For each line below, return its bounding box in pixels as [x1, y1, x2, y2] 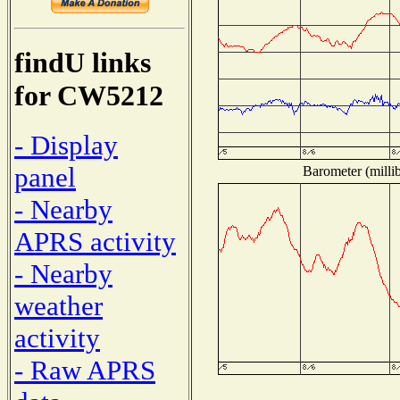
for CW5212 [14, 79, 163, 112]
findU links [14, 46, 151, 79]
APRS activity [14, 225, 176, 257]
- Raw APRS [14, 354, 155, 386]
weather [14, 289, 103, 321]
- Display [14, 129, 118, 161]
